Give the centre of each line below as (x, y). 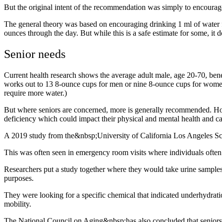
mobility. (18, 204)
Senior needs (35, 54)
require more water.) (35, 93)
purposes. (19, 178)
